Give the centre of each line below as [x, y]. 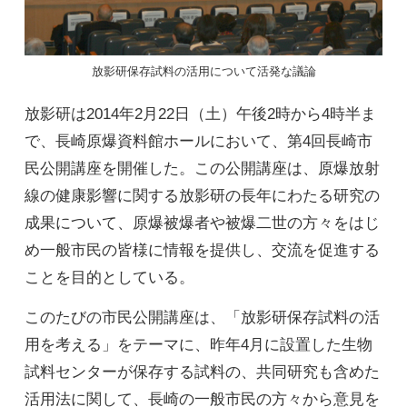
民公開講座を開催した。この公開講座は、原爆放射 [202, 169]
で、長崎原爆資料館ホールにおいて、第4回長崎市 [198, 142]
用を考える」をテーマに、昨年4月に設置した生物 [198, 345]
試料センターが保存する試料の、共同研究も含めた [202, 372]
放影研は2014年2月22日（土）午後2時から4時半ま [200, 114]
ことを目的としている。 [109, 278]
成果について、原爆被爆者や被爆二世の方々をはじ [202, 223]
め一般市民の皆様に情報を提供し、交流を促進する [202, 251]
